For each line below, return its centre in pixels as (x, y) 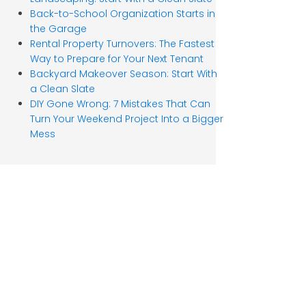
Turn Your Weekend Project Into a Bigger (126, 119)
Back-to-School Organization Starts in (122, 14)
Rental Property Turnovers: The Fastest (122, 44)
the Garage (58, 29)
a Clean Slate (62, 89)
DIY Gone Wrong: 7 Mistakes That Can (120, 104)
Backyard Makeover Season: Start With (123, 74)
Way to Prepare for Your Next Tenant (116, 59)
